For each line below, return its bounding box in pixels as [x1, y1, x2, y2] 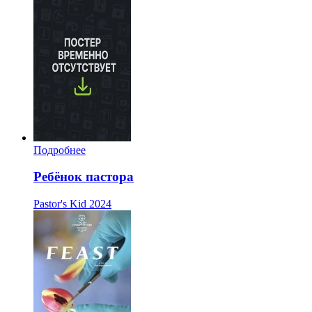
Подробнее [33, 143, 86, 156]
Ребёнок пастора [33, 169, 134, 185]
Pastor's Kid [33, 198, 86, 210]
